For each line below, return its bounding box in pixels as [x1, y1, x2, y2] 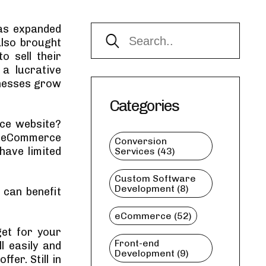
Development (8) [114, 183, 189, 194]
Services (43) [114, 145, 175, 157]
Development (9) [114, 248, 189, 259]
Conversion [114, 135, 167, 147]
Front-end [114, 237, 159, 249]
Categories [109, 97, 179, 115]
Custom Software [114, 173, 196, 184]
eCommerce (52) [114, 210, 192, 221]
